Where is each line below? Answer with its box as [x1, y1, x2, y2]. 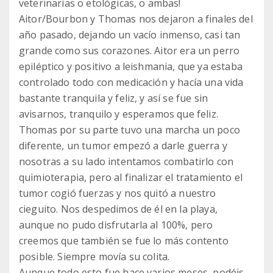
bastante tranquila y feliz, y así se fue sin [19, 91, 208, 105]
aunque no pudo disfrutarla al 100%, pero [19, 218, 213, 232]
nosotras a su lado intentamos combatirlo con [19, 155, 234, 169]
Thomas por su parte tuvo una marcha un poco [19, 123, 240, 137]
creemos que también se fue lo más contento [19, 234, 229, 248]
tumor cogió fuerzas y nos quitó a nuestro [19, 186, 216, 200]
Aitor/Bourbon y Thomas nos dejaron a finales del [19, 12, 253, 26]
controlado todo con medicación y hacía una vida [19, 76, 244, 90]
